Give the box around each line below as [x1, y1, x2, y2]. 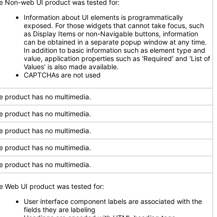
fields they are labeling [24, 205, 95, 214]
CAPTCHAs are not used [24, 71, 101, 79]
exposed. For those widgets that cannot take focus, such [24, 21, 204, 30]
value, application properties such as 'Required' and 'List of [24, 54, 210, 62]
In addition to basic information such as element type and [24, 46, 205, 54]
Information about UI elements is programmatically [24, 13, 183, 21]
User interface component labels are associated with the [24, 197, 202, 205]
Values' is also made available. [24, 62, 119, 71]
